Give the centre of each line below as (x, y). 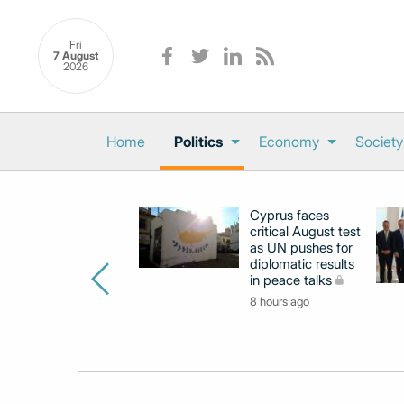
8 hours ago (280, 301)
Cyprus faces (289, 215)
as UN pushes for (301, 248)
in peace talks (291, 280)
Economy (289, 142)
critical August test (305, 231)
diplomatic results (302, 264)
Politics (198, 142)
